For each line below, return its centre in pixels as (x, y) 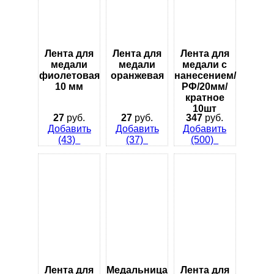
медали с (205, 64)
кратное (205, 97)
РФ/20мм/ (205, 86)
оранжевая (137, 75)
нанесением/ (205, 75)
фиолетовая (69, 75)
